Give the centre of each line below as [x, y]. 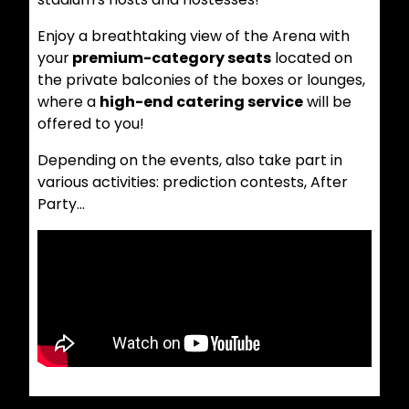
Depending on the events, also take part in [189, 161]
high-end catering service [201, 102]
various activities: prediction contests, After [192, 183]
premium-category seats [170, 58]
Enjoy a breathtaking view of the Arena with [193, 37]
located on [311, 58]
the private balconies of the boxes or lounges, [201, 80]
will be [327, 102]
